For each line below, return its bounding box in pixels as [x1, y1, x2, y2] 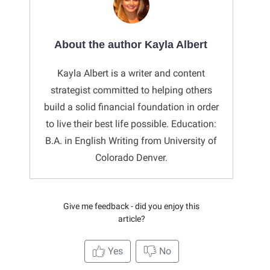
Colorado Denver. [95, 151, 168, 163]
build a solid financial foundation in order [43, 101, 219, 113]
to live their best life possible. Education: [46, 118, 216, 130]
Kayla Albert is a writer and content [57, 67, 205, 79]
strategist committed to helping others [50, 84, 212, 96]
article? [118, 213, 145, 224]
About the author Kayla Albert [54, 38, 207, 51]
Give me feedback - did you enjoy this [63, 201, 199, 211]
